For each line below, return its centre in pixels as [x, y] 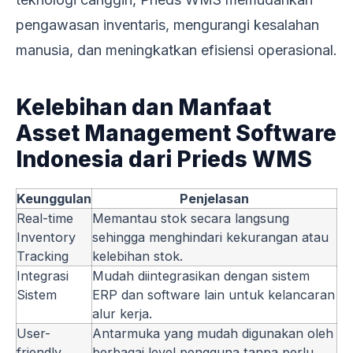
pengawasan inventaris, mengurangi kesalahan [167, 24]
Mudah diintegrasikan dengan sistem [201, 275]
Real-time [45, 218]
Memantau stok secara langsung [191, 218]
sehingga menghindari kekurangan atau [210, 237]
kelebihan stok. [137, 256]
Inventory [46, 237]
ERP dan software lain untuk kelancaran [214, 294]
